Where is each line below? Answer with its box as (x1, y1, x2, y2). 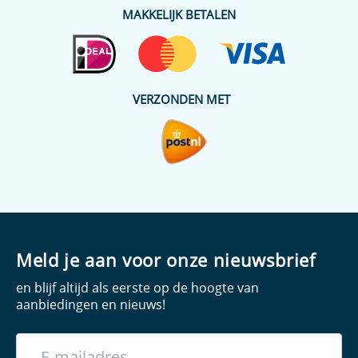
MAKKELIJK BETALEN (122, 6, 236, 22)
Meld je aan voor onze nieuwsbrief (16, 247, 316, 272)
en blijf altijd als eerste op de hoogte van (16, 278, 259, 296)
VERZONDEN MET (132, 90, 230, 107)
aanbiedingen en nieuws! (16, 295, 165, 313)
